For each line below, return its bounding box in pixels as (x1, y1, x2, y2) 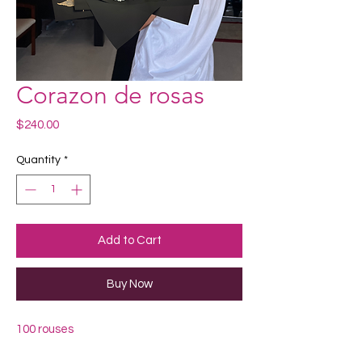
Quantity (16, 154, 61, 166)
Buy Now (106, 277, 153, 290)
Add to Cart (97, 234, 162, 246)
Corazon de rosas (16, 80, 204, 110)
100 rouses (16, 322, 74, 335)
